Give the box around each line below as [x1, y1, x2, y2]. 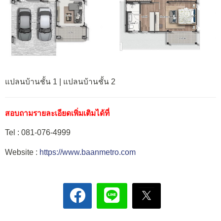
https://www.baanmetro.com [37, 147, 136, 156]
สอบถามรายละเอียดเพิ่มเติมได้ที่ [5, 109, 110, 117]
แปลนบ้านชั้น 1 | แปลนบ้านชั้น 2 [5, 77, 115, 86]
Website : [5, 147, 37, 156]
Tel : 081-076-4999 [5, 128, 71, 137]
